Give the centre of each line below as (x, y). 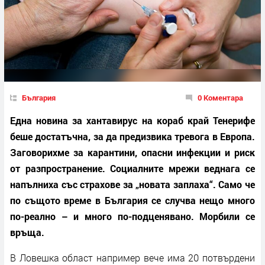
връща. (27, 232)
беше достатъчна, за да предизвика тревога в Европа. (132, 136)
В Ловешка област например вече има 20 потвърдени (132, 257)
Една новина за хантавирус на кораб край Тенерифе (132, 120)
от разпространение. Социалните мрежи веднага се (132, 168)
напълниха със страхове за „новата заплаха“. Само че (132, 184)
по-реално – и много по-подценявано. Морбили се (132, 216)
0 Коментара (220, 97)
